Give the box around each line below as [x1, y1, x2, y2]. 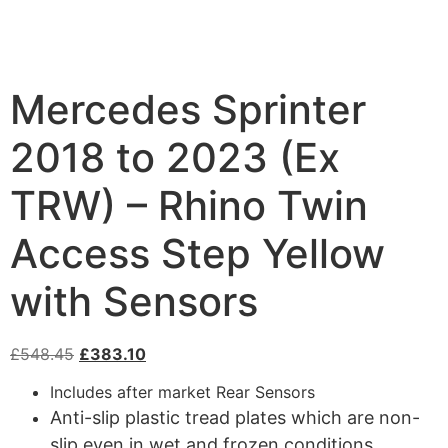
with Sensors [10, 277, 258, 326]
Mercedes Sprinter [10, 85, 366, 134]
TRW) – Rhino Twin [10, 181, 368, 230]
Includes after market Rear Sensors [50, 382, 315, 403]
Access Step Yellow [10, 229, 385, 278]
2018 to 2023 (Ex [10, 133, 340, 182]
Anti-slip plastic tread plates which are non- [50, 407, 420, 429]
